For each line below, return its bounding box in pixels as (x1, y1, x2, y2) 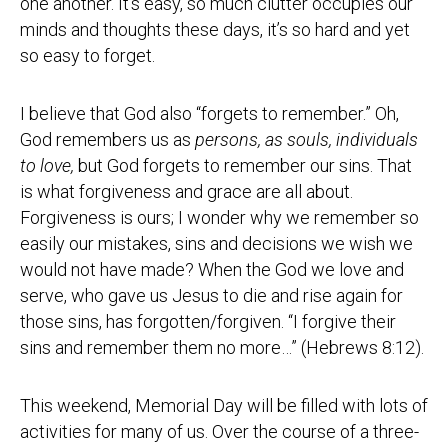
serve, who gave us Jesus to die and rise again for (20, 285, 403, 306)
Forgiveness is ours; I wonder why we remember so (20, 207, 419, 228)
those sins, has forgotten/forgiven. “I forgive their (20, 311, 396, 332)
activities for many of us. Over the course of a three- (20, 421, 419, 442)
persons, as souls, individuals (195, 129, 418, 150)
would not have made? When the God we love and (20, 259, 404, 280)
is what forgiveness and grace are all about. (20, 181, 353, 202)
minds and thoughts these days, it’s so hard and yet (20, 19, 410, 40)
